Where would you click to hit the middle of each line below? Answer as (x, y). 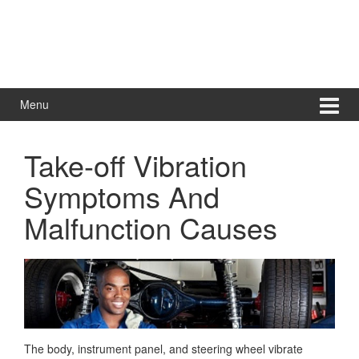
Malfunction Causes (151, 227)
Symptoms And (122, 196)
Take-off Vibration (135, 164)
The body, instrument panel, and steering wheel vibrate (163, 348)
